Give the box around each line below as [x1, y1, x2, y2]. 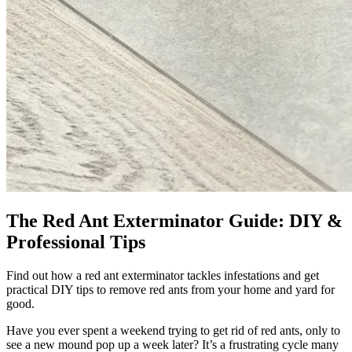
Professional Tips [6, 231, 145, 252]
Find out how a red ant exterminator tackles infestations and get [6, 268, 319, 282]
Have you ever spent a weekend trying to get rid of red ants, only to [6, 323, 340, 337]
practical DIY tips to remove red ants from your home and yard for [6, 282, 335, 296]
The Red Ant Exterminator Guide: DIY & [6, 210, 343, 231]
